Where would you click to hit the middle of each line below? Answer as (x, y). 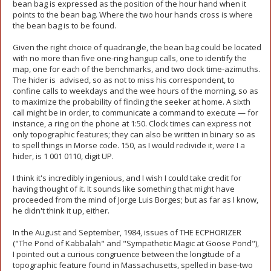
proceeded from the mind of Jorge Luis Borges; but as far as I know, (135, 200)
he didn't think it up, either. (61, 211)
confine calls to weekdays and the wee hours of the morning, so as (135, 91)
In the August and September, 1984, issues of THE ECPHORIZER (127, 232)
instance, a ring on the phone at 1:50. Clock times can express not (132, 123)
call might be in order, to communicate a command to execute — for (135, 113)
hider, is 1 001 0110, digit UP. (63, 156)
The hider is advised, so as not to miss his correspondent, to (124, 80)
